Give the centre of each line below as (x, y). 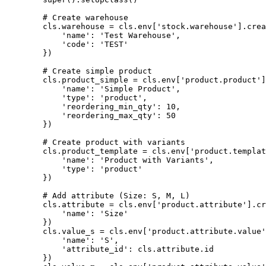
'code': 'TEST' (66, 45)
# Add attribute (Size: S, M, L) (97, 196)
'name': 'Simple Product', (93, 89)
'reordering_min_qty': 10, (93, 107)
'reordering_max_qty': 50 (90, 116)
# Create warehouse (66, 18)
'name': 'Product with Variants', (109, 160)
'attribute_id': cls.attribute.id (109, 249)
